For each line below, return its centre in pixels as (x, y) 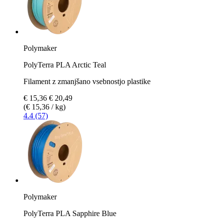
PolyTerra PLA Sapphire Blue (70, 213)
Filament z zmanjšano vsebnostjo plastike (87, 81)
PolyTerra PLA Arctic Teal (65, 65)
